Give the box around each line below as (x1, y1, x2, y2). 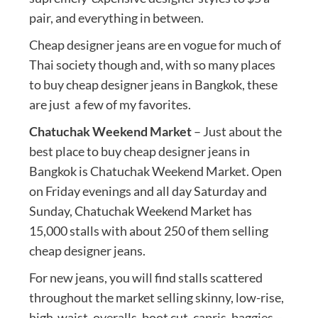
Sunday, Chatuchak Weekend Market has (28, 202, 252, 219)
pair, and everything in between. (28, 9, 204, 26)
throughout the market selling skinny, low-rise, (28, 289, 284, 305)
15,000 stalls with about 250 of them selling (28, 222, 268, 238)
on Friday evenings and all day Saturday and (28, 182, 267, 199)
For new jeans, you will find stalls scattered (28, 269, 263, 285)
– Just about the (191, 123, 282, 139)
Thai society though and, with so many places (28, 56, 275, 72)
